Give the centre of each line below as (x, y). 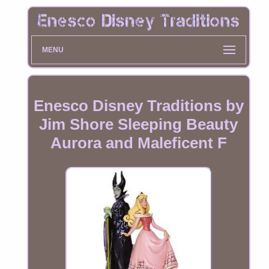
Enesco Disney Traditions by (138, 106)
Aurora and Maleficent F (138, 143)
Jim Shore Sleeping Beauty (139, 125)
